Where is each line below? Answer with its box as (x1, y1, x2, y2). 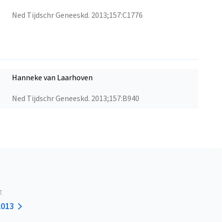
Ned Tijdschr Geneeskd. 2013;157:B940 (12, 93, 139, 104)
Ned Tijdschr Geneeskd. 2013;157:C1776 (12, 9, 143, 21)
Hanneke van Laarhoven (12, 72, 93, 83)
